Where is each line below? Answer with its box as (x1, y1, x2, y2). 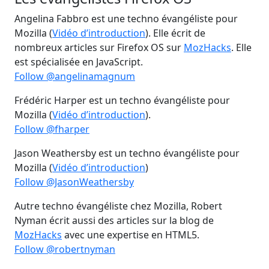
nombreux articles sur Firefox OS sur (14, 41, 184, 54)
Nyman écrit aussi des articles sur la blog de (14, 214, 214, 227)
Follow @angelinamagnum (14, 70, 135, 83)
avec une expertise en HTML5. (62, 228, 199, 241)
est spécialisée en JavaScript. (14, 55, 143, 68)
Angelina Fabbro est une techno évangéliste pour (14, 12, 238, 25)
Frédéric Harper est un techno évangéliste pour (14, 94, 230, 107)
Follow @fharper (14, 122, 89, 136)
